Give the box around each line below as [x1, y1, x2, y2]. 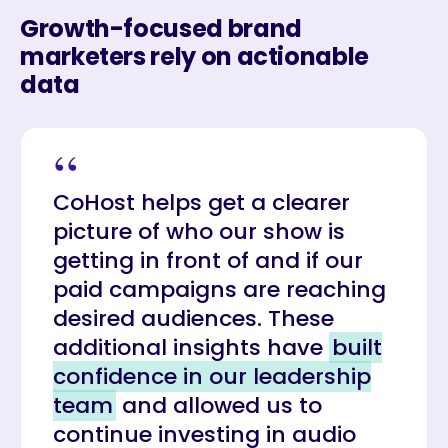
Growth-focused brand [20, 12, 302, 45]
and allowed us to [116, 390, 322, 421]
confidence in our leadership [53, 361, 371, 392]
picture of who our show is [53, 216, 345, 247]
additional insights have [53, 332, 329, 363]
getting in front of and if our [53, 245, 363, 276]
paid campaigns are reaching [53, 274, 386, 305]
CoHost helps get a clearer [53, 187, 350, 218]
